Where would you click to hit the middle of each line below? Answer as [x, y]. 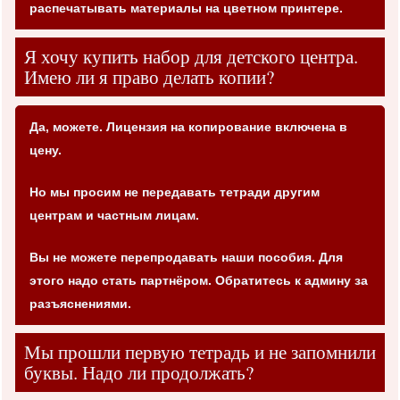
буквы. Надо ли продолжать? [139, 372]
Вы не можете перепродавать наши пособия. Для [186, 257]
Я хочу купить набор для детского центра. [191, 56]
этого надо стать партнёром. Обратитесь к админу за [199, 280]
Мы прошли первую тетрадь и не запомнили [200, 351]
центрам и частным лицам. [114, 215]
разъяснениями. [80, 303]
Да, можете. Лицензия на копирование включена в [188, 126]
